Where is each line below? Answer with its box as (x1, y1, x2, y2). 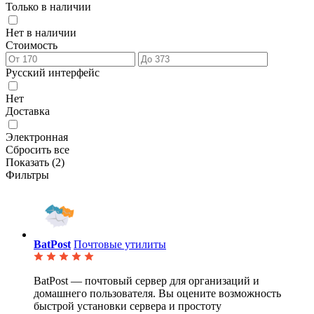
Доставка (6, 105, 50, 118)
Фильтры (6, 169, 49, 182)
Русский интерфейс (6, 67, 100, 79)
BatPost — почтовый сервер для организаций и (34, 275, 259, 287)
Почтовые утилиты (74, 238, 166, 251)
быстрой (34, 300, 74, 313)
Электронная (6, 131, 68, 144)
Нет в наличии (6, 27, 76, 39)
